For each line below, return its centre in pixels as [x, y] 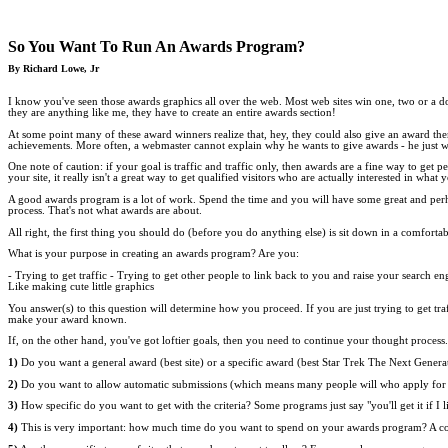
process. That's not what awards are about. [105, 210]
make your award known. [67, 319]
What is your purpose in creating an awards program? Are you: [153, 254]
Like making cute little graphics [81, 286]
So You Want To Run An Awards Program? [156, 46]
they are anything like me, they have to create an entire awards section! [172, 112]
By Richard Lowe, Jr [53, 68]
